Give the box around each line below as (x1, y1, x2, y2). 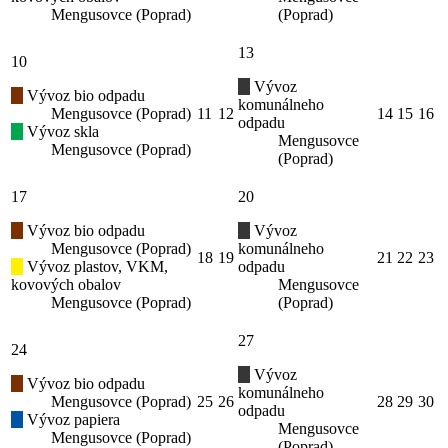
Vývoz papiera (23, 411, 120, 429)
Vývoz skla (23, 123, 99, 141)
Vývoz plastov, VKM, (23, 258, 168, 276)
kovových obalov (11, 276, 121, 294)
